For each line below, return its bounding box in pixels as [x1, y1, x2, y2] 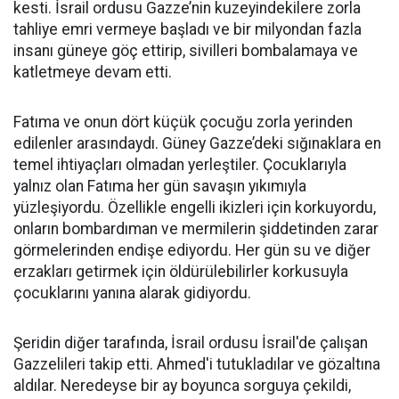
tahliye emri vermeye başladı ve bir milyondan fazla [13, 20, 362, 39]
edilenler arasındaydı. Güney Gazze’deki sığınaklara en [13, 134, 381, 153]
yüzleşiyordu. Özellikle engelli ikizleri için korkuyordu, [13, 199, 376, 217]
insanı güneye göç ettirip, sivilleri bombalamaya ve [13, 42, 358, 61]
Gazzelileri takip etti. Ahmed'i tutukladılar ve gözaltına [13, 355, 380, 374]
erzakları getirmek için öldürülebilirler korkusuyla [13, 263, 348, 281]
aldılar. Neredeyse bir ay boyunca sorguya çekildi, [13, 377, 351, 395]
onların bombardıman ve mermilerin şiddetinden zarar [13, 220, 379, 239]
